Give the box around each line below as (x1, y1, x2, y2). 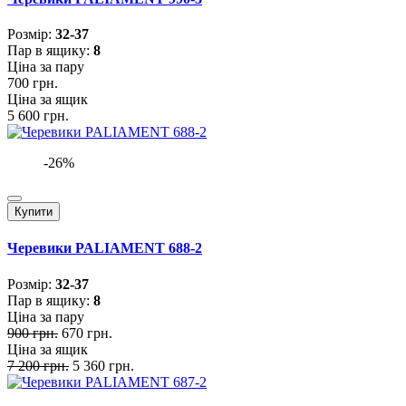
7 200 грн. (7, 357, 69, 373)
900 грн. (7, 324, 58, 341)
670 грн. (62, 324, 112, 341)
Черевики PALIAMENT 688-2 (7, 240, 202, 256)
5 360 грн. (72, 357, 134, 373)
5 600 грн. (7, 108, 69, 124)
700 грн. (7, 75, 58, 92)
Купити (14, 205, 53, 219)
